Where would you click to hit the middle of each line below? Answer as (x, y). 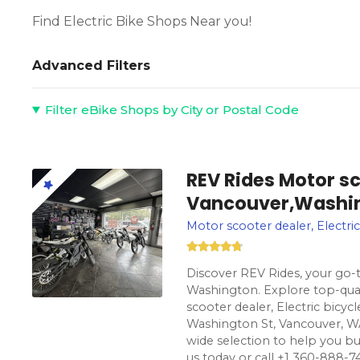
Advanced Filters (92, 65)
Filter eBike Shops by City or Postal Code (172, 110)
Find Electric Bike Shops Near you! (142, 21)
